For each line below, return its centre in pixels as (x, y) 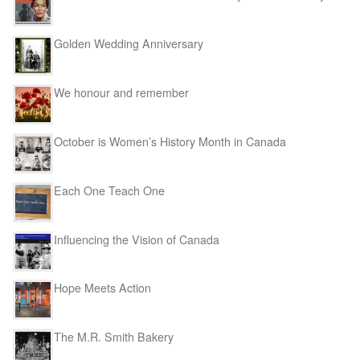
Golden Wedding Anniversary (129, 43)
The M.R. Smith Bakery (114, 337)
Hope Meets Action (102, 288)
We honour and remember (121, 92)
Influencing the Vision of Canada (137, 239)
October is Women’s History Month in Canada (170, 141)
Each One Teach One (109, 190)
